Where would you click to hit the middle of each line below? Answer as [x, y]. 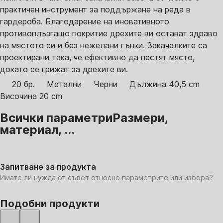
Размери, [140, 117]
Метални [64, 84]
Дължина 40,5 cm [165, 84]
